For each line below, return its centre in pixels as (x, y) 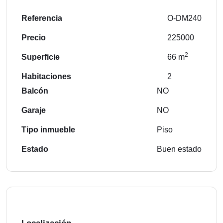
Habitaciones (46, 76)
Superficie (41, 57)
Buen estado (179, 149)
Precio (34, 38)
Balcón (35, 91)
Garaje (34, 110)
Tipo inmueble (48, 130)
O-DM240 (184, 18)
